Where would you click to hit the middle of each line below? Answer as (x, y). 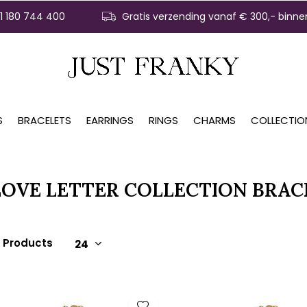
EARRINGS (110, 120)
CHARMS (214, 120)
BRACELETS (45, 120)
